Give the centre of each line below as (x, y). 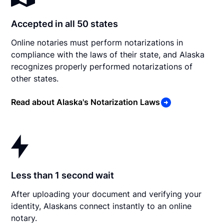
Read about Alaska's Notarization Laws (86, 102)
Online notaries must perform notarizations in (97, 42)
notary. (24, 218)
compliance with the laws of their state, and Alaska (108, 54)
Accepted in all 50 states (65, 23)
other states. (35, 78)
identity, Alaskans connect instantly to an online (101, 206)
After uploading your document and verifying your (106, 194)
